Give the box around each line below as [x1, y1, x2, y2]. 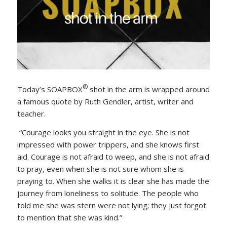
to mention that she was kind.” [17, 212, 122, 222]
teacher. [17, 108, 46, 119]
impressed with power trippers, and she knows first [17, 139, 199, 149]
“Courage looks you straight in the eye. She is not [17, 127, 190, 137]
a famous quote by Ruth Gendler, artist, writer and [17, 96, 194, 106]
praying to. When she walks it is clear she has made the [17, 175, 209, 186]
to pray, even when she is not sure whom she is [17, 163, 184, 174]
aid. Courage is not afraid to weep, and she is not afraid [17, 151, 209, 162]
